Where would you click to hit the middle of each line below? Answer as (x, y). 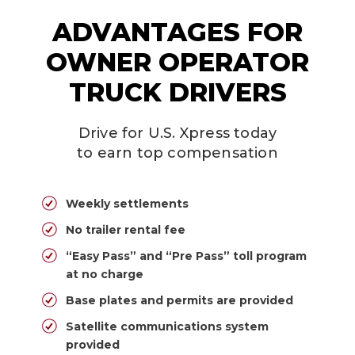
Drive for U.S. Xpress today (177, 134)
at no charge (104, 275)
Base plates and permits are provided (179, 301)
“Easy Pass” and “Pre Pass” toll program (186, 256)
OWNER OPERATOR (177, 63)
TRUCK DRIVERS (177, 93)
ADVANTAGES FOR (177, 32)
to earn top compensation (177, 153)
